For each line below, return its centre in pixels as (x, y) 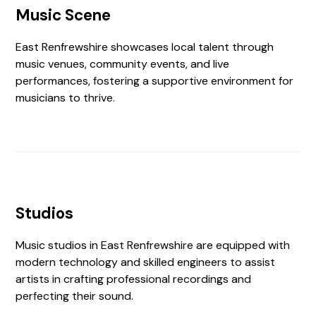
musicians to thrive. (66, 98)
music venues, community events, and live (123, 64)
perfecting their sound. (75, 296)
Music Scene (63, 15)
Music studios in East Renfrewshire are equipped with (153, 245)
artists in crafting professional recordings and (134, 279)
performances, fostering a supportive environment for (155, 81)
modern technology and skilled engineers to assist (146, 262)
